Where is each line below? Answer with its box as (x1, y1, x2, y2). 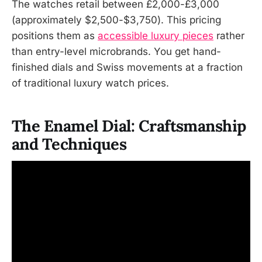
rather (213, 30, 244, 42)
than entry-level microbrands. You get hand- (12, 46, 221, 58)
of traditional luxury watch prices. (12, 77, 169, 89)
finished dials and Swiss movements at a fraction (12, 61, 243, 74)
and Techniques (12, 133, 127, 154)
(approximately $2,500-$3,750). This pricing (12, 14, 221, 26)
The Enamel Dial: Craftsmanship (12, 115, 246, 136)
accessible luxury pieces (98, 30, 213, 42)
